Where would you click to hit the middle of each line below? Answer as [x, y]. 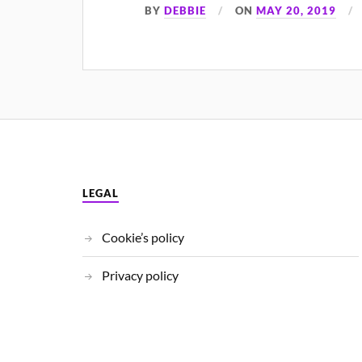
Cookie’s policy [143, 237]
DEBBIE [185, 10]
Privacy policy [140, 275]
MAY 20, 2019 [297, 10]
